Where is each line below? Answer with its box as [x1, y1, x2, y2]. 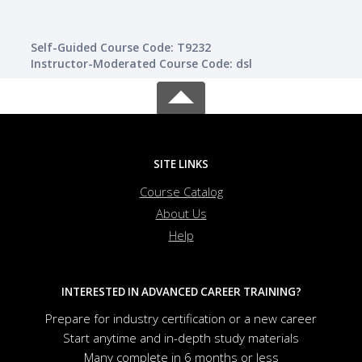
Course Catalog [139, 183, 223, 200]
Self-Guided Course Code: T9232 [31, 40, 211, 56]
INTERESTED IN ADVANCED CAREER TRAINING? [61, 284, 301, 300]
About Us [155, 205, 207, 222]
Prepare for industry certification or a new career [45, 310, 317, 327]
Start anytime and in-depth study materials [63, 330, 299, 347]
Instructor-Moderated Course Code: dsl [31, 56, 252, 72]
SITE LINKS [154, 157, 208, 172]
